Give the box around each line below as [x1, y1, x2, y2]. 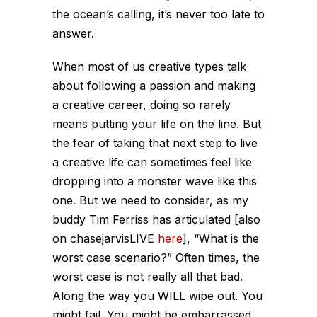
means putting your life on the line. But [52, 116, 261, 131]
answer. [52, 25, 94, 40]
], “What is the [183, 231, 259, 246]
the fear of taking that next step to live [52, 135, 258, 150]
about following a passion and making [52, 78, 255, 93]
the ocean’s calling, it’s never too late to [52, 6, 265, 21]
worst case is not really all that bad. [52, 269, 243, 284]
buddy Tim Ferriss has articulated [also [52, 212, 260, 226]
